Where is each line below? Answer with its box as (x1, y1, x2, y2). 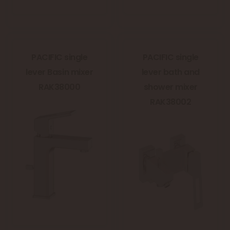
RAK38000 (39, 81, 81, 93)
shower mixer (143, 81, 198, 93)
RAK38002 (150, 96, 191, 108)
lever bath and (141, 66, 200, 79)
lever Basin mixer (26, 66, 93, 79)
